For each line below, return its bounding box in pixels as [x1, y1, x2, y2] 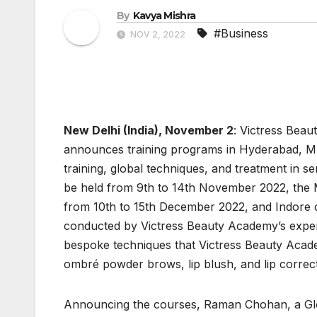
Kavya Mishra [132, 9, 196, 23]
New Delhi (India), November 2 [64, 123, 234, 138]
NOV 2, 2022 [128, 29, 188, 40]
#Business [214, 26, 268, 41]
